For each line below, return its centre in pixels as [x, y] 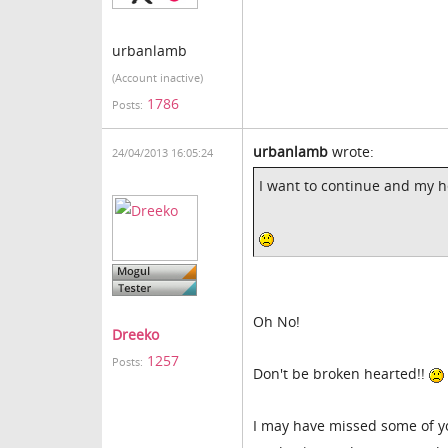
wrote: [351, 151]
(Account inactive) [157, 78]
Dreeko [135, 334]
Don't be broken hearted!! [341, 373]
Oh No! [276, 321]
